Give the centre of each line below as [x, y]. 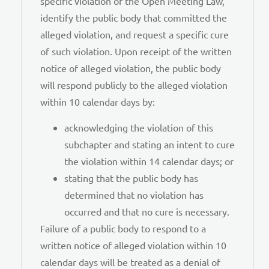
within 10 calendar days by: [98, 102]
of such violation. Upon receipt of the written [136, 51]
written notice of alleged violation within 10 [133, 245]
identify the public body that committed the [134, 18]
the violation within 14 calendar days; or [149, 161]
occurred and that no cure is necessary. [147, 211]
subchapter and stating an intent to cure [150, 144]
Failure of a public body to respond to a [123, 228]
